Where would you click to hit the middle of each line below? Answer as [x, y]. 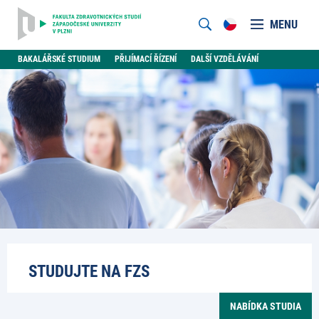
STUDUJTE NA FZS [89, 272]
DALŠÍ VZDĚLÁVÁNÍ [225, 59]
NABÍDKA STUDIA [266, 306]
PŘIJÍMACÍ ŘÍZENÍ [146, 59]
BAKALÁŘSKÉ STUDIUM [59, 59]
